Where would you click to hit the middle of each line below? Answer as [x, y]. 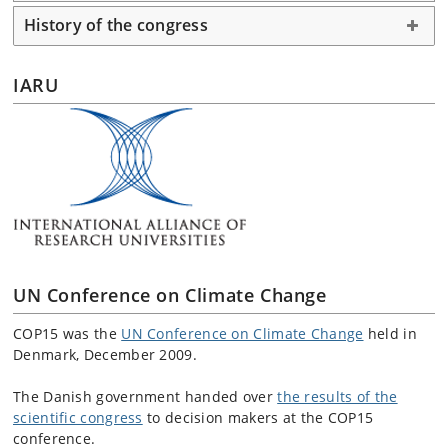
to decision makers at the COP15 [258, 417]
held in [390, 333]
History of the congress [116, 24]
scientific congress [78, 417]
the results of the [337, 396]
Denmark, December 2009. [105, 354]
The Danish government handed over [145, 396]
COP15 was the [67, 333]
